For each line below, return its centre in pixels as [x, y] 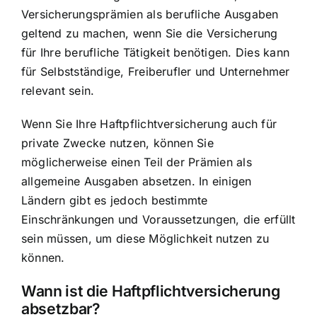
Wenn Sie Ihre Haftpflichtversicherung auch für [149, 123]
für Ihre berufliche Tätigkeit [96, 52]
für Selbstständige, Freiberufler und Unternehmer [156, 71]
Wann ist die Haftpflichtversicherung [151, 290]
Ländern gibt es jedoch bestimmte [115, 200]
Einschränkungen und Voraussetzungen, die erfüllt [158, 219]
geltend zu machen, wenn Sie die [114, 33]
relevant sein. [58, 90]
